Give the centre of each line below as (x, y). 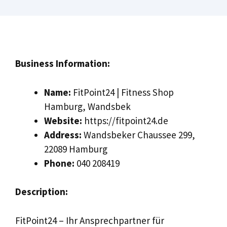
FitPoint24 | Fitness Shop (122, 92)
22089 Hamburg (76, 149)
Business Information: (63, 63)
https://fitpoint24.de (125, 120)
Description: (42, 192)
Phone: (59, 163)
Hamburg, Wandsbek (87, 106)
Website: (63, 120)
